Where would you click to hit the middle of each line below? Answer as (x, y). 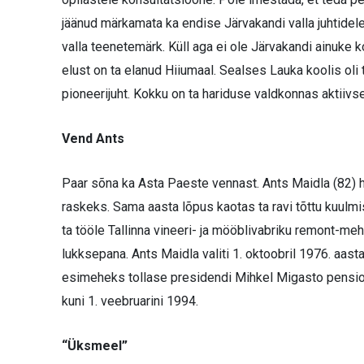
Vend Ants (93, 138)
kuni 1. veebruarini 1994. (130, 301)
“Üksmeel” (95, 345)
